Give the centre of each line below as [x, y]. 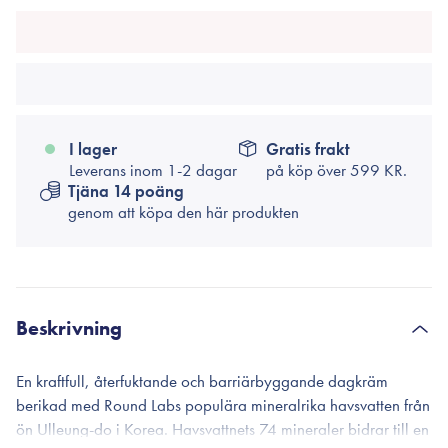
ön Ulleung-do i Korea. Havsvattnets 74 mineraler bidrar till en [222, 429]
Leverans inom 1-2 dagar [153, 170]
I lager [93, 149]
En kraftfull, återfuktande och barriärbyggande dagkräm [202, 381]
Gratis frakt [308, 149]
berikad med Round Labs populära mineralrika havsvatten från [223, 405]
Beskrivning [69, 328]
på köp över [308, 170]
